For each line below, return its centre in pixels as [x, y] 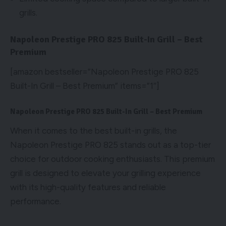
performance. [36, 201]
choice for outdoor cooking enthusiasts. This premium [112, 159]
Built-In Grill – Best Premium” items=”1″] [85, 86]
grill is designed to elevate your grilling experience [105, 173]
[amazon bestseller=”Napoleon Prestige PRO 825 [104, 72]
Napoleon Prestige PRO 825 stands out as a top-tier [110, 145]
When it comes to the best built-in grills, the [94, 130]
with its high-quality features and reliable [88, 187]
